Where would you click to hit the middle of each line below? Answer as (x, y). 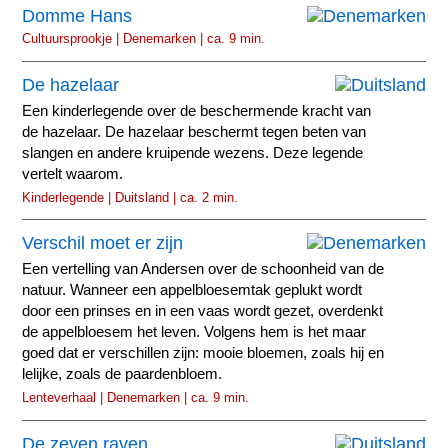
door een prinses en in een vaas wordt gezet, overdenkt (203, 311)
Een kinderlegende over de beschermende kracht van (197, 110)
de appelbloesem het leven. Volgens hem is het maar (194, 332)
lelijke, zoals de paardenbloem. (122, 374)
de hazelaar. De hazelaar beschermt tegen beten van (194, 131)
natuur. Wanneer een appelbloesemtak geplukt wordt (192, 290)
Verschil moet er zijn (103, 243)
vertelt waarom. (73, 173)
